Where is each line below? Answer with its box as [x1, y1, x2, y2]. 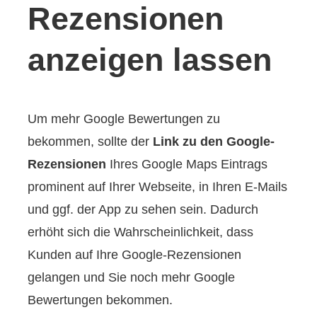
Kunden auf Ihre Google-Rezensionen [28, 247, 242, 262]
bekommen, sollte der [28, 134, 150, 149]
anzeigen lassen [28, 42, 272, 79]
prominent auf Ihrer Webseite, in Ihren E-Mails [28, 179, 288, 194]
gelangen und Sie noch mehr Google [28, 270, 236, 284]
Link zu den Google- [149, 134, 275, 149]
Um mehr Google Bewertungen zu [28, 111, 221, 126]
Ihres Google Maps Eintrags [106, 156, 268, 171]
